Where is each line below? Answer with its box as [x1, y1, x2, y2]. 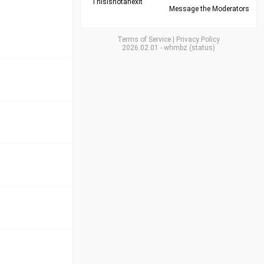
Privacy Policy [176, 35, 220, 44]
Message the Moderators [169, 5, 249, 13]
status [192, 44, 213, 52]
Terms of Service [117, 35, 171, 44]
